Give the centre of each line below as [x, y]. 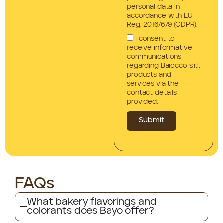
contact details [152, 92]
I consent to [155, 39]
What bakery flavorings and [92, 202]
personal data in [153, 7]
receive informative [160, 48]
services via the [153, 83]
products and [149, 74]
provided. [143, 101]
